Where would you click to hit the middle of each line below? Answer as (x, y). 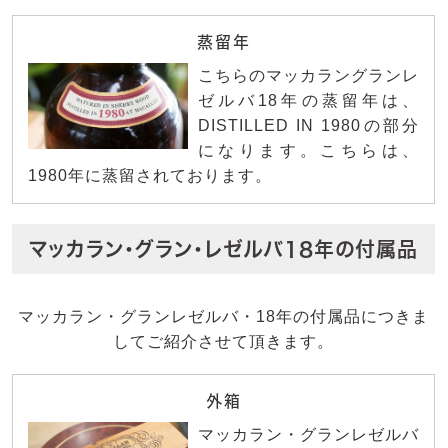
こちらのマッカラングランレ (308, 75)
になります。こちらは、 (308, 150)
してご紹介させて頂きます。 (223, 341)
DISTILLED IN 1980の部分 (308, 125)
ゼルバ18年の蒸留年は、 (308, 100)
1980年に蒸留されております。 (150, 175)
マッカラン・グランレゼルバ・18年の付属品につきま (223, 316)
